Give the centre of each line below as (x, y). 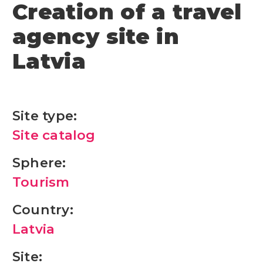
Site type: (45, 115)
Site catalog (54, 135)
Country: (43, 209)
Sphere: (39, 162)
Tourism (41, 182)
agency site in (96, 36)
